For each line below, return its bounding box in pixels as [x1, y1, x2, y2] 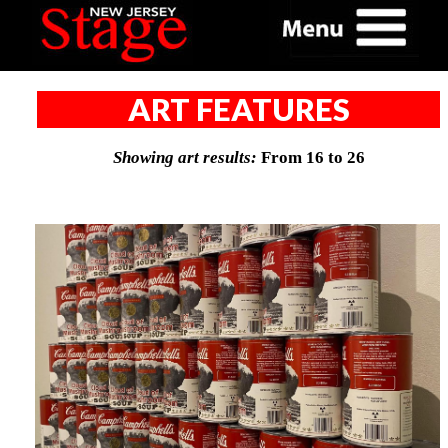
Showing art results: [112, 148, 257, 168]
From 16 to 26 [256, 148, 365, 168]
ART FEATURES [127, 90, 350, 128]
